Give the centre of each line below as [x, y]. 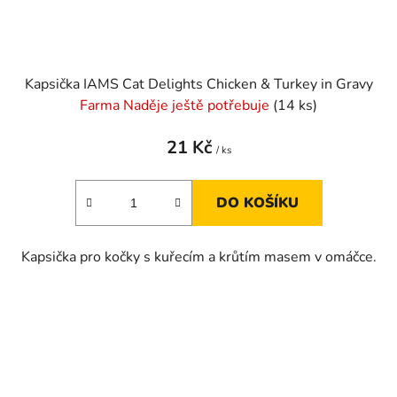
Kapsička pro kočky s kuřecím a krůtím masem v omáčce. [198, 257]
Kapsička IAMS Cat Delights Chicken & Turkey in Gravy [198, 84]
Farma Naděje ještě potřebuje [176, 105]
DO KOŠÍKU [257, 202]
